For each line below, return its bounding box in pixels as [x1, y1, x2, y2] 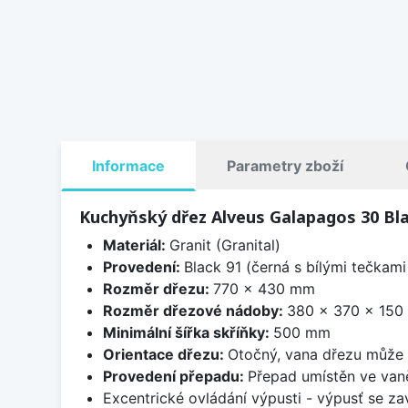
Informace [92, 156, 165, 175]
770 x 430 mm [212, 279, 315, 298]
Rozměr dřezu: [102, 279, 213, 298]
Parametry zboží [227, 156, 343, 175]
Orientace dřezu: [102, 344, 228, 363]
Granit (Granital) [168, 235, 280, 254]
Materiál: [102, 235, 169, 254]
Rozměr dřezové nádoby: [102, 301, 287, 320]
